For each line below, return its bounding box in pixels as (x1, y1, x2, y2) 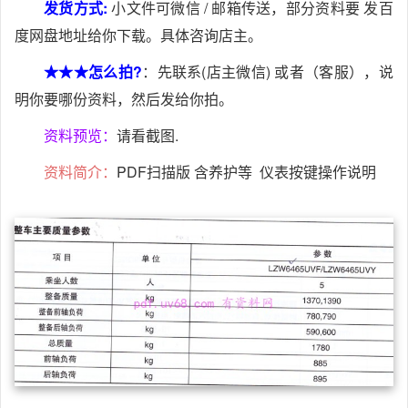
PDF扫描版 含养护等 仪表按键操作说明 (117, 161, 376, 183)
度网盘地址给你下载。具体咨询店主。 (15, 25, 262, 46)
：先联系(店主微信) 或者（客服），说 (141, 61, 393, 83)
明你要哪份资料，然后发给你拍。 (15, 88, 233, 110)
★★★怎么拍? (44, 61, 142, 83)
